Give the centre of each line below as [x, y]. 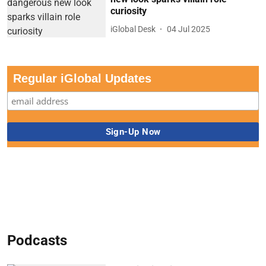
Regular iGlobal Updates [82, 78]
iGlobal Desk [133, 29]
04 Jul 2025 [189, 29]
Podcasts [37, 240]
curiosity [129, 11]
